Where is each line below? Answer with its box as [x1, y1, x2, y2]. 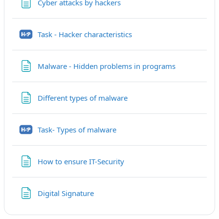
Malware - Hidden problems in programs [38, 61, 175, 71]
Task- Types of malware [38, 125, 116, 134]
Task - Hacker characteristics [38, 29, 132, 39]
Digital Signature [38, 188, 94, 198]
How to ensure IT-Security [38, 156, 124, 166]
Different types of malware [38, 93, 128, 103]
